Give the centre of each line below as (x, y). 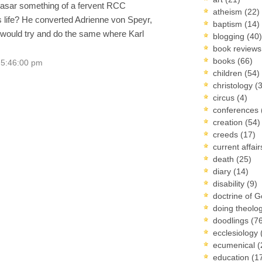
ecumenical (235, 245)
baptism (229, 24)
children (229, 73)
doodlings (232, 220)
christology (234, 85)
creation (229, 122)
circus (225, 97)
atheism (229, 11)
